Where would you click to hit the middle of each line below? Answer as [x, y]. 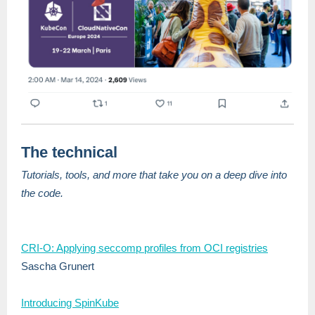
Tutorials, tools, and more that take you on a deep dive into [154, 175]
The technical [69, 152]
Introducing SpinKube [70, 303]
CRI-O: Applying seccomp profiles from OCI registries [144, 248]
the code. [42, 193]
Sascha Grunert [58, 266]
